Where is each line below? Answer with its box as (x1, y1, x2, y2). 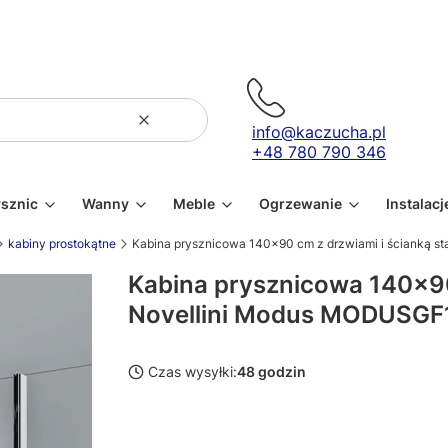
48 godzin (237, 363, 306, 380)
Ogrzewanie (259, 195, 342, 212)
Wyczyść (142, 119, 203, 137)
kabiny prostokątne (8, 236, 116, 251)
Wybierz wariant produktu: (128, 416, 332, 436)
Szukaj (183, 119, 228, 137)
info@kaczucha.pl (252, 122, 386, 142)
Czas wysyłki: (148, 363, 237, 380)
